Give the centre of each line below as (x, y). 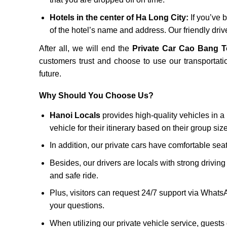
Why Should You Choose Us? (96, 95)
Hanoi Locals (75, 115)
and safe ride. (74, 175)
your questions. (77, 206)
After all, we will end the (86, 48)
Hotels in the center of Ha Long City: (119, 17)
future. (50, 73)
